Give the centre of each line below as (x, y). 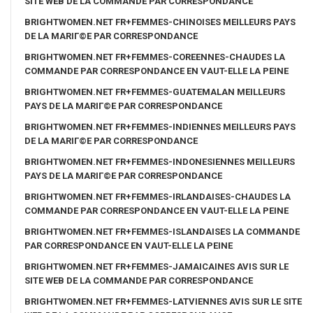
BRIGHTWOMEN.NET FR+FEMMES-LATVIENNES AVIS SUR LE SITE (163, 301)
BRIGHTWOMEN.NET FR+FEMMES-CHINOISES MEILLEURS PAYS (160, 22)
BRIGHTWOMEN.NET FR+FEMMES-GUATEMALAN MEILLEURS (155, 92)
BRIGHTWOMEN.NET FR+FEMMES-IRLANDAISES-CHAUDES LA (158, 196)
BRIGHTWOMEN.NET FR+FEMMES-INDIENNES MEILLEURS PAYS (160, 126)
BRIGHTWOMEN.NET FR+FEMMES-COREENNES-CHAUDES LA (155, 57)
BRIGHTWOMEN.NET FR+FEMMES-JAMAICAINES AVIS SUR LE (156, 266)
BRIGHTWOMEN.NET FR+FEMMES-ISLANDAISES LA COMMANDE (162, 231)
